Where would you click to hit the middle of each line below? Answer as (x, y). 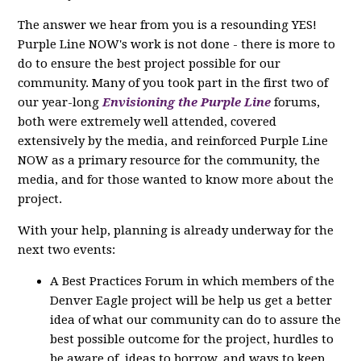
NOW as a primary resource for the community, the (169, 160)
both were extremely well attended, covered (147, 122)
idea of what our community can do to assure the (196, 320)
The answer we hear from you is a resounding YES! (168, 25)
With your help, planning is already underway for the (176, 230)
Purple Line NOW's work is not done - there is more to (177, 44)
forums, (296, 102)
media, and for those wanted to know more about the (176, 180)
